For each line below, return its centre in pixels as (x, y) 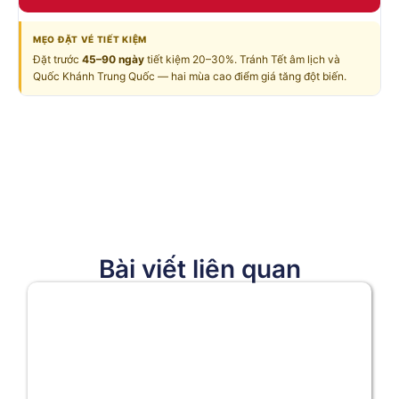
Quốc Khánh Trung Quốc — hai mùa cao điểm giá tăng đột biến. (190, 76)
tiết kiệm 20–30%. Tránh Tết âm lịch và (242, 59)
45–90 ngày (113, 59)
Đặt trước (57, 59)
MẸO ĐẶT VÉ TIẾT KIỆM (90, 39)
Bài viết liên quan (199, 269)
